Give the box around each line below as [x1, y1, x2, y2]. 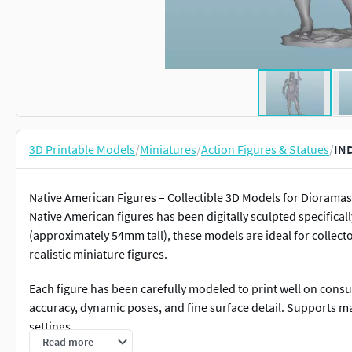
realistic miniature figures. [29, 246, 167, 262]
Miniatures [140, 141, 196, 157]
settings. [29, 318, 74, 334]
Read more [42, 335, 93, 349]
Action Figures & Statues [201, 141, 329, 157]
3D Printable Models [29, 141, 135, 157]
